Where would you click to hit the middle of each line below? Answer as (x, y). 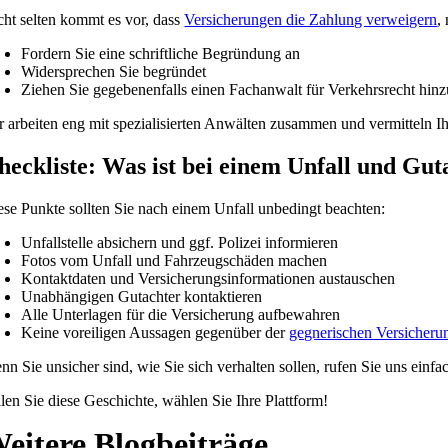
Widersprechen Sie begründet (114, 72)
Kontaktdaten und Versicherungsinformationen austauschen (208, 278)
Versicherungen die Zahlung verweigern (311, 20)
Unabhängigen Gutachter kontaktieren (142, 296)
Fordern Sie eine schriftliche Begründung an (161, 54)
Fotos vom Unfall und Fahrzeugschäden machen (174, 260)
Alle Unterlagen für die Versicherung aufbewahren (181, 314)
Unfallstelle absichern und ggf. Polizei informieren (180, 242)
